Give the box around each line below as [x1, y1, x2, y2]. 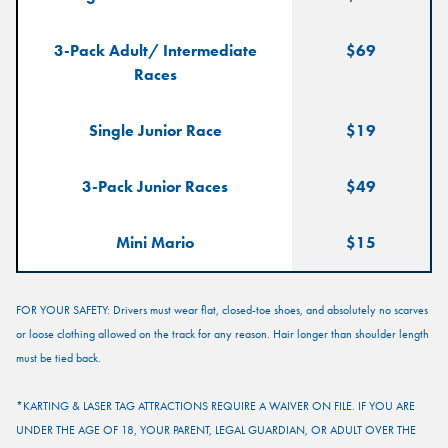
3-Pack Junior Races [82, 176, 228, 198]
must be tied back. [16, 350, 101, 367]
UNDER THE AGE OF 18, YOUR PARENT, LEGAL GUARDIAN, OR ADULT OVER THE [16, 422, 416, 439]
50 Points [206, 111, 274, 133]
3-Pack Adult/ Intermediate [53, 40, 257, 62]
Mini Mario [116, 232, 194, 254]
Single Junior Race [88, 120, 222, 142]
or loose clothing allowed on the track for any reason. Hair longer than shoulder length [16, 326, 429, 343]
